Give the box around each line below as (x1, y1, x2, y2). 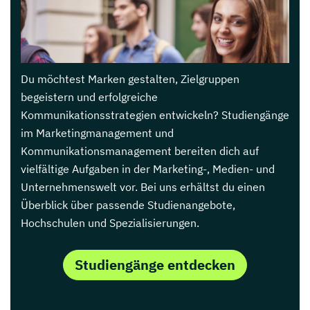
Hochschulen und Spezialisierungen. (21, 216, 199, 230)
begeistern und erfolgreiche (21, 90, 158, 104)
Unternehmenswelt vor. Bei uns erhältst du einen (21, 180, 265, 194)
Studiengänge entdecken (75, 255, 235, 275)
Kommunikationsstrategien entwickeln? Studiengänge (21, 108, 289, 122)
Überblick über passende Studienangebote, (21, 198, 235, 212)
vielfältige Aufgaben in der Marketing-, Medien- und (21, 162, 275, 176)
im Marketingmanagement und (21, 126, 174, 140)
